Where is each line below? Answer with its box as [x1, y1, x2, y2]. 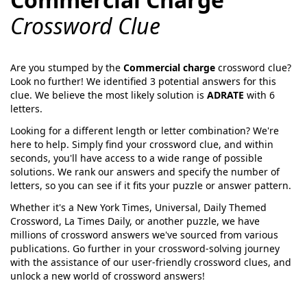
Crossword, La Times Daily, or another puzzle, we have [10, 214, 260, 228]
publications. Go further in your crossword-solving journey [10, 242, 280, 255]
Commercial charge [123, 61, 215, 74]
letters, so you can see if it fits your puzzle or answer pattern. [10, 179, 291, 192]
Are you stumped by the [10, 61, 123, 74]
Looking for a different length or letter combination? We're [10, 124, 279, 137]
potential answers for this [156, 75, 276, 88]
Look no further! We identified [10, 75, 150, 88]
